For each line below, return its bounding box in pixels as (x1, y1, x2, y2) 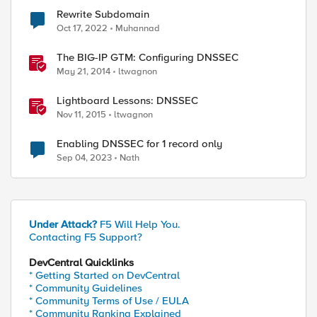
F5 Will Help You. (97, 218, 180, 231)
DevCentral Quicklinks (29, 256, 134, 269)
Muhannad (115, 23, 160, 34)
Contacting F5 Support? (29, 231, 142, 243)
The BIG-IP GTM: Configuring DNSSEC (57, 51, 238, 64)
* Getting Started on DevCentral (29, 269, 180, 282)
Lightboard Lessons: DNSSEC (156, 94, 198, 107)
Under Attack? (29, 218, 97, 231)
